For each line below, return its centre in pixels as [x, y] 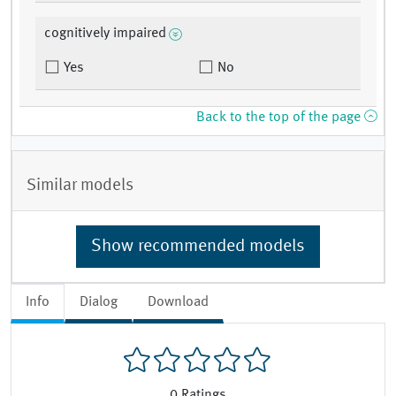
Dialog [99, 302]
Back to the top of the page [280, 118]
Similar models [80, 185]
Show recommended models [198, 246]
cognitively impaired [105, 34]
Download [178, 302]
